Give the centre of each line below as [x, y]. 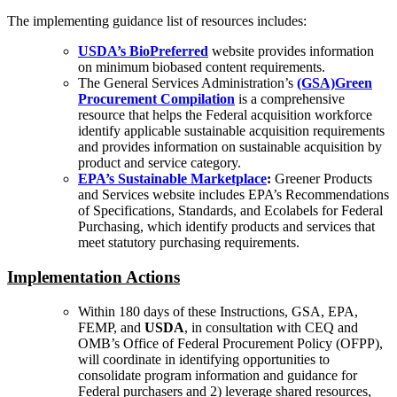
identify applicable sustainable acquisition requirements [231, 131]
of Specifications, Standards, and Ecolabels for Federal [230, 211]
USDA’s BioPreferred [143, 51]
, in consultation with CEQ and [271, 327]
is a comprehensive [290, 99]
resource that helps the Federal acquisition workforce [225, 115]
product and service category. [160, 163]
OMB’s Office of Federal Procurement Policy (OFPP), [230, 343]
